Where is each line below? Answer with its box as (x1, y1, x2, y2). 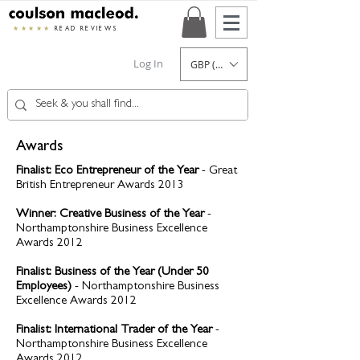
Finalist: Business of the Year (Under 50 (16, 267, 209, 280)
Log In (133, 56, 163, 71)
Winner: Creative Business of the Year (16, 209, 204, 222)
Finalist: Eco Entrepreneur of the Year (16, 166, 198, 178)
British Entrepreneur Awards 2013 (16, 180, 184, 193)
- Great (198, 166, 237, 178)
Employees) (16, 281, 72, 294)
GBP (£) (190, 57, 224, 71)
